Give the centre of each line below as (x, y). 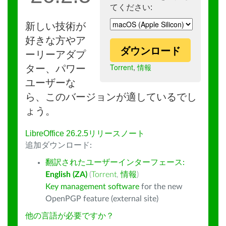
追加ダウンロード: (59, 145)
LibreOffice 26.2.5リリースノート (85, 133)
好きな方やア (55, 40)
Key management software (92, 187)
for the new (161, 187)
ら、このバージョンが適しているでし (111, 97)
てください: (131, 7)
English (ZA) (66, 175)
